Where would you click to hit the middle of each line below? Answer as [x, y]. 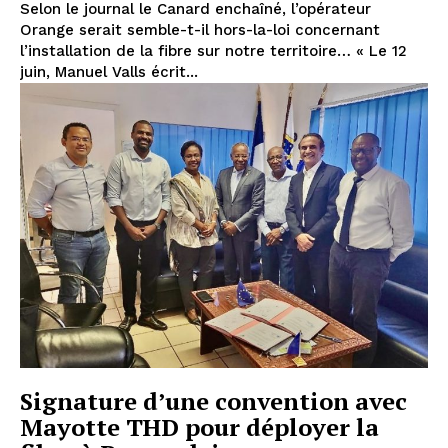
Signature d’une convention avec [213, 401]
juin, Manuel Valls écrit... [109, 71]
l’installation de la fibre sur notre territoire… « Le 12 [213, 50]
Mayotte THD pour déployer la [199, 427]
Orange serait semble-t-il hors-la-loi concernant [200, 29]
